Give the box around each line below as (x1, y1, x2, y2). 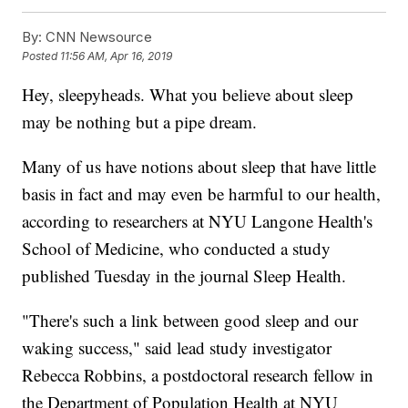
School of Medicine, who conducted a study (22, 237, 331, 260)
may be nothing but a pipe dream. (22, 110, 258, 134)
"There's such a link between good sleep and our (22, 309, 359, 332)
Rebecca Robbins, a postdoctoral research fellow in (22, 363, 374, 387)
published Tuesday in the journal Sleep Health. (22, 264, 347, 288)
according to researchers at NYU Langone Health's (22, 209, 373, 233)
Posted (22, 49, 61, 64)
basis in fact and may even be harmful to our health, (22, 182, 382, 206)
